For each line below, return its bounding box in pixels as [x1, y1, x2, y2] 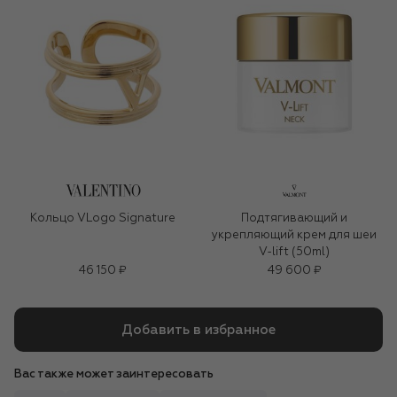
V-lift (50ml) [259, 246, 330, 259]
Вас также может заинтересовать [14, 369, 214, 381]
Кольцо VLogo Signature [30, 213, 175, 225]
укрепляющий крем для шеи [212, 230, 377, 242]
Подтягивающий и [241, 213, 347, 225]
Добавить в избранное [121, 323, 276, 337]
